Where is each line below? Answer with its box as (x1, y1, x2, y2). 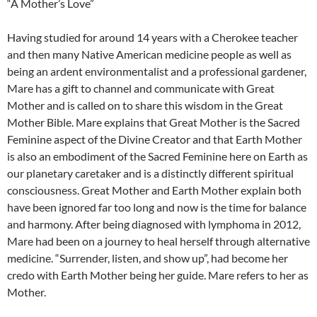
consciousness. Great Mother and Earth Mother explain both (7, 183, 301, 197)
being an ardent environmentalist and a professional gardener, (7, 64, 306, 78)
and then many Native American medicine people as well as (7, 47, 292, 61)
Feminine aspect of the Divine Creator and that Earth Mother (7, 132, 302, 146)
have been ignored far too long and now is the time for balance (7, 200, 306, 214)
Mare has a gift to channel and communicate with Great (7, 81, 275, 95)
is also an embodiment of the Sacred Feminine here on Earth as (7, 149, 308, 163)
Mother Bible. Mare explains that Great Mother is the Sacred (7, 115, 300, 129)
